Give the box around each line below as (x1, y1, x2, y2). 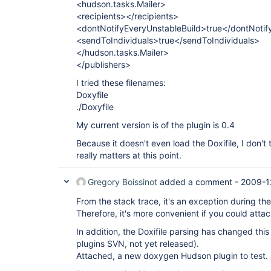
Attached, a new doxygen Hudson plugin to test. (76, 250, 268, 261)
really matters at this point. (76, 150, 181, 160)
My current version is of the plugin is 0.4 (76, 120, 235, 130)
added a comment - (157, 177, 241, 187)
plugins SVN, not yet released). (76, 238, 199, 249)
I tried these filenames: (76, 77, 166, 88)
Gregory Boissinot (88, 177, 157, 187)
